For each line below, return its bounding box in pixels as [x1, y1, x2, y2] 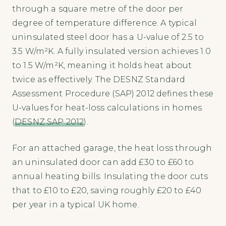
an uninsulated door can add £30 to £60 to [12, 157, 194, 167]
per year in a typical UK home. [12, 199, 139, 209]
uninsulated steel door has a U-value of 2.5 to [12, 32, 204, 42]
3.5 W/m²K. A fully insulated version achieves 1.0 [12, 46, 211, 56]
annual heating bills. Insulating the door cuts [12, 171, 208, 181]
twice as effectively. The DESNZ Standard [12, 74, 186, 84]
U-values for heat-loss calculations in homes [12, 102, 202, 112]
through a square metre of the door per [12, 4, 184, 14]
